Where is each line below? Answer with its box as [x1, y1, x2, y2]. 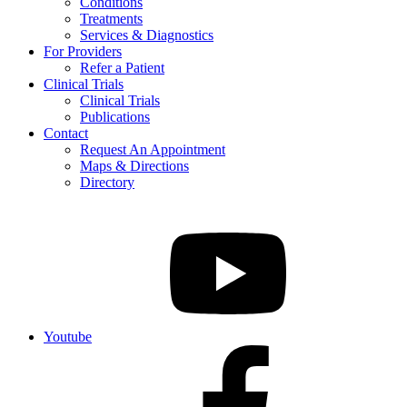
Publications [80, 109, 150, 125]
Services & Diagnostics [80, 27, 213, 44]
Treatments [80, 11, 143, 27]
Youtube [44, 329, 92, 345]
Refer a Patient [80, 60, 164, 76]
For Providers [44, 44, 122, 60]
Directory [80, 174, 134, 191]
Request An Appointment [80, 142, 225, 158]
